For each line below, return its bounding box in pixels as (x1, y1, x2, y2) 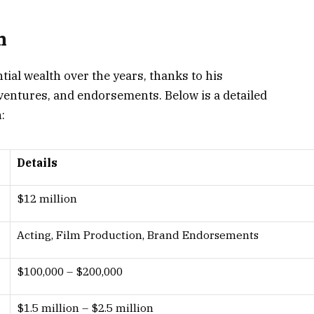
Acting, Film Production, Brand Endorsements (17, 227, 259, 242)
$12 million (17, 191, 77, 205)
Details (17, 155, 57, 170)
